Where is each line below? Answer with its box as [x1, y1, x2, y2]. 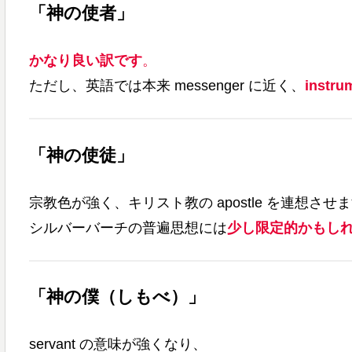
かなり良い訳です [28, 53, 142, 69]
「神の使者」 [28, 3, 134, 24]
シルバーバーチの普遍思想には [28, 219, 227, 236]
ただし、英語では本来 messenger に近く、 [28, 78, 305, 94]
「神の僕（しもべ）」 [28, 287, 205, 307]
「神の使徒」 [28, 145, 134, 165]
